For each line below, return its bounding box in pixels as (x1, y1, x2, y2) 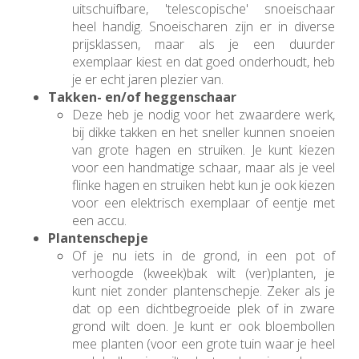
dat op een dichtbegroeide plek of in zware (72, 300, 335, 318)
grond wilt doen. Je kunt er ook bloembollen (72, 317, 335, 336)
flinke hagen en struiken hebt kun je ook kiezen (72, 176, 335, 195)
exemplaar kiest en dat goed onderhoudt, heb (72, 53, 335, 71)
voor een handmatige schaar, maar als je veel (72, 159, 335, 177)
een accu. (72, 212, 130, 230)
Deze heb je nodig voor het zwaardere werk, (72, 106, 335, 124)
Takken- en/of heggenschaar (48, 88, 236, 107)
